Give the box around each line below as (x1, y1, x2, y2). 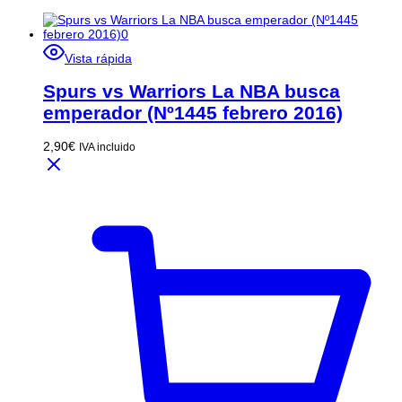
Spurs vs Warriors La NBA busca (43, 80, 340, 101)
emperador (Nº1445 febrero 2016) (43, 101, 343, 123)
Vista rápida (65, 50, 132, 66)
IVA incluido (79, 141, 135, 153)
